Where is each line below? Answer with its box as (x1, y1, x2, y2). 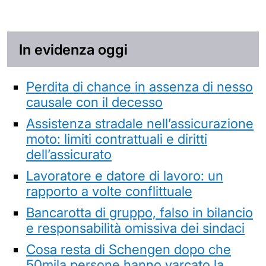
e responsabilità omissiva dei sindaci (26, 219, 245, 236)
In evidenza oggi (19, 40, 128, 58)
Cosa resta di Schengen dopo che (26, 240, 231, 257)
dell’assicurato (26, 145, 112, 162)
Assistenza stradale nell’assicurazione (26, 115, 254, 131)
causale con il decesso (26, 93, 163, 110)
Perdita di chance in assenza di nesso (26, 78, 253, 94)
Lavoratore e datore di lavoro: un (26, 167, 223, 183)
